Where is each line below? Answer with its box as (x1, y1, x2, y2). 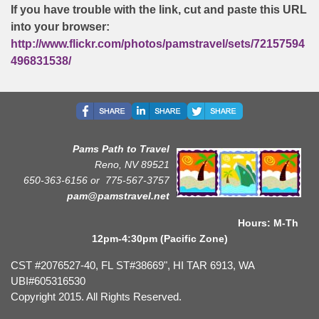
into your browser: (11, 20, 110, 33)
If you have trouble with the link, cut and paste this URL (11, 3, 307, 16)
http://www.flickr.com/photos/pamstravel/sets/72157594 (11, 37, 305, 50)
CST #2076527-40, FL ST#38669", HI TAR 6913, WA (11, 258, 254, 271)
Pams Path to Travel (67, 142, 169, 155)
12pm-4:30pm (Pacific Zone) (91, 232, 228, 244)
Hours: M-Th (21, 216, 298, 229)
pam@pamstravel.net (67, 189, 169, 202)
